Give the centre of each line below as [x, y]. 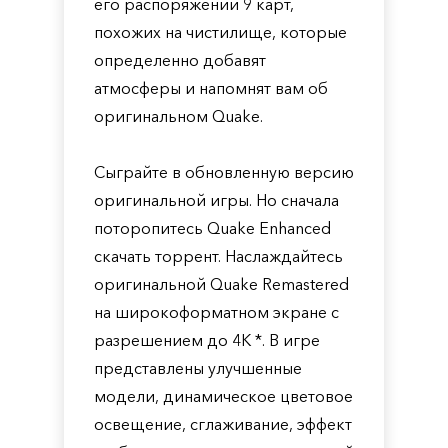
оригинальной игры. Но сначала [216, 200]
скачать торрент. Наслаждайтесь [218, 256]
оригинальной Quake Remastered [221, 284]
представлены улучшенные [198, 368]
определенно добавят [180, 60]
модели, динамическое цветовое [223, 396]
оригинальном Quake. [178, 116]
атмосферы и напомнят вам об [211, 88]
